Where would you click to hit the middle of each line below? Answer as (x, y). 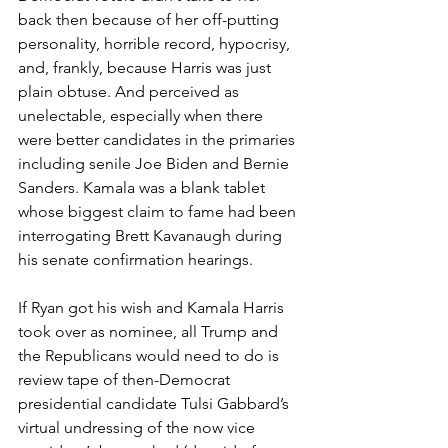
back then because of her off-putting (150, 19)
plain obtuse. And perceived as (130, 91)
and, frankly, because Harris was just (146, 67)
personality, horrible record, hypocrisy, (156, 43)
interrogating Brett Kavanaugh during (152, 235)
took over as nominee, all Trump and (150, 331)
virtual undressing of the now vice (138, 427)
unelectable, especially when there (142, 115)
